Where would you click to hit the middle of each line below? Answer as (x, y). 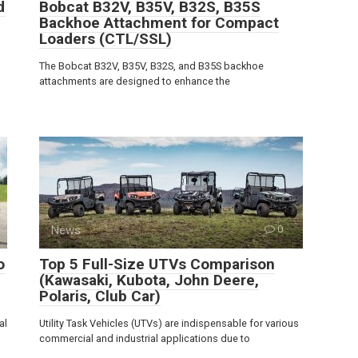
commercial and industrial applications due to (145, 338)
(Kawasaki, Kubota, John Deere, (149, 280)
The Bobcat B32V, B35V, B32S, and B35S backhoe (151, 66)
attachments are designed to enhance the (135, 81)
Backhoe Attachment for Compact (159, 22)
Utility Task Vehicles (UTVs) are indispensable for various (169, 323)
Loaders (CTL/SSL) (105, 38)
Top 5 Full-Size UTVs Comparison (157, 264)
